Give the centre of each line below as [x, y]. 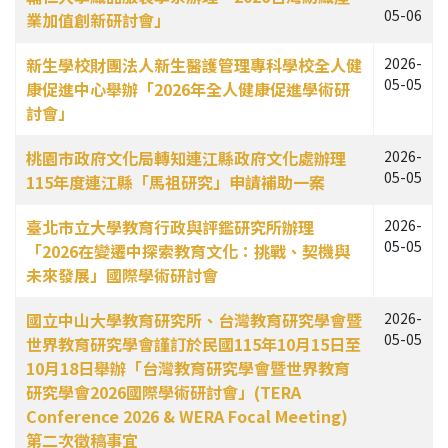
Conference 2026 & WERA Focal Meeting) [187, 416]
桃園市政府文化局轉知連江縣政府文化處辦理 [186, 158]
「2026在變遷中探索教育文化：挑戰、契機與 [188, 251]
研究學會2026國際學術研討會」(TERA [163, 392]
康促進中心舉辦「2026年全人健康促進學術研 [188, 89]
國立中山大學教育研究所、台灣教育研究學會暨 [194, 320]
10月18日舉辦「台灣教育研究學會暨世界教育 [188, 368]
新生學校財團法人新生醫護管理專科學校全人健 [194, 65]
